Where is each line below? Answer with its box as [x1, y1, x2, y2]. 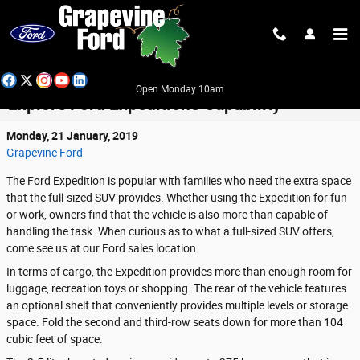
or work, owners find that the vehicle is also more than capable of [6, 208, 328, 221]
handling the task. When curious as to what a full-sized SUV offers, [6, 225, 334, 238]
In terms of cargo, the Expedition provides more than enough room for [6, 265, 352, 278]
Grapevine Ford [6, 146, 83, 159]
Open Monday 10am [136, 83, 224, 95]
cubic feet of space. [6, 333, 103, 346]
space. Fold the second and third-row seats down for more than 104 [6, 316, 343, 329]
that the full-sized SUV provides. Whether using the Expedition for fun [6, 191, 347, 204]
